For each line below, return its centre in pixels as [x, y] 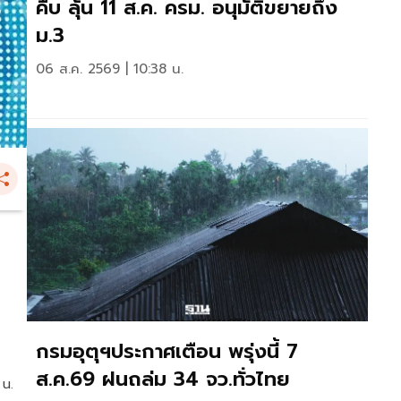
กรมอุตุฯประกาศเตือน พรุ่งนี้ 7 [167, 351]
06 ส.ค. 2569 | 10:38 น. [110, 69]
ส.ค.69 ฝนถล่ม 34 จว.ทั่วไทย [163, 379]
